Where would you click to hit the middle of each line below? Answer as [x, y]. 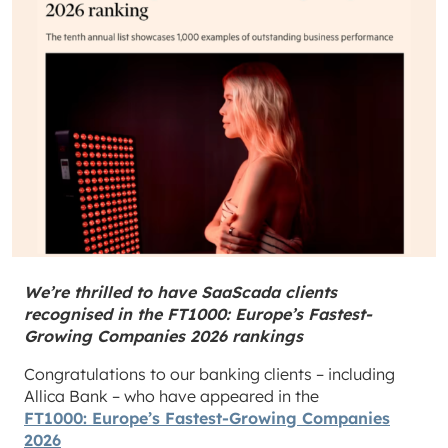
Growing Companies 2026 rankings [163, 335]
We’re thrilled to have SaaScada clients [180, 291]
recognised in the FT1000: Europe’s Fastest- [198, 313]
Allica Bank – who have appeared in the [171, 395]
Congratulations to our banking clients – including [209, 373]
